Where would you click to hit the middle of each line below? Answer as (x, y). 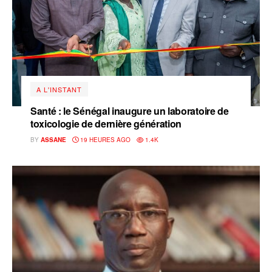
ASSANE (53, 140)
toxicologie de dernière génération (106, 124)
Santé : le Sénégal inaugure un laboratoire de (130, 111)
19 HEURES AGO (104, 140)
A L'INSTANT (59, 90)
